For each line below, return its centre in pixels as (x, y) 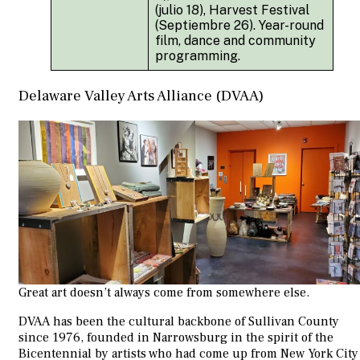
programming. (198, 56)
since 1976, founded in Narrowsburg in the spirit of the (176, 337)
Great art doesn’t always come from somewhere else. (164, 292)
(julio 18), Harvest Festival (232, 10)
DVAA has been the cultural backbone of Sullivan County (179, 321)
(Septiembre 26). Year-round (239, 26)
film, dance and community (235, 41)
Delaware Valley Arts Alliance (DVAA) (141, 95)
